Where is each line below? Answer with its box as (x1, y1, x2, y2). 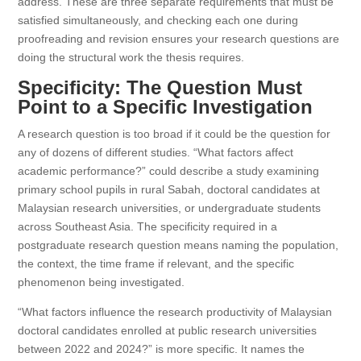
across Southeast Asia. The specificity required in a (18, 220, 278, 233)
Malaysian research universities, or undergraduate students (18, 201, 322, 214)
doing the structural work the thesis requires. (18, 51, 245, 64)
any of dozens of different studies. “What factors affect (18, 146, 294, 159)
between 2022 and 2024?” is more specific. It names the (18, 342, 305, 355)
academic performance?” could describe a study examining (18, 164, 320, 177)
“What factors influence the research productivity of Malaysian (18, 305, 333, 318)
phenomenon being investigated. (18, 276, 185, 288)
